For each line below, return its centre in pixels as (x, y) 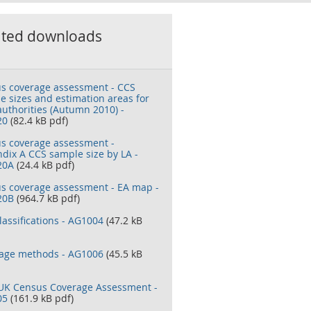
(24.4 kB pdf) (44, 165)
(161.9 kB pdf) (41, 298)
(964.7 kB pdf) (47, 198)
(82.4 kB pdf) (38, 120)
